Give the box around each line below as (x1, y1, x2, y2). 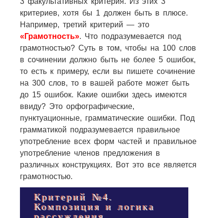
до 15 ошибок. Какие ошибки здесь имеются (19, 90, 187, 99)
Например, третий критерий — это (19, 20, 149, 29)
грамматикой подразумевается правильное (19, 125, 180, 134)
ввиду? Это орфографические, (19, 102, 134, 110)
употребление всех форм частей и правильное (19, 137, 197, 145)
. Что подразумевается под (79, 32, 181, 40)
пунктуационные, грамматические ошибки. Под (19, 113, 195, 122)
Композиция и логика (34, 201, 155, 212)
